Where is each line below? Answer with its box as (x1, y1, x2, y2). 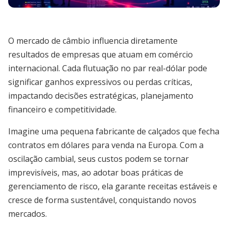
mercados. (8, 208, 47, 219)
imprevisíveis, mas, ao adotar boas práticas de (8, 167, 183, 178)
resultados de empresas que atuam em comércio (8, 49, 193, 60)
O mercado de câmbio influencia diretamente (8, 35, 178, 46)
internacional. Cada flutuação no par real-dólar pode (8, 63, 207, 74)
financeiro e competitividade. (8, 104, 117, 115)
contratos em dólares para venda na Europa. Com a (8, 139, 204, 151)
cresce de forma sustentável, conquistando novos (8, 194, 196, 206)
